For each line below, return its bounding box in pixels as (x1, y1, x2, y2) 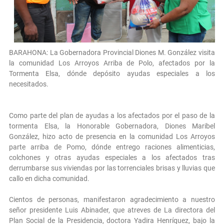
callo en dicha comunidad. (9, 174, 89, 182)
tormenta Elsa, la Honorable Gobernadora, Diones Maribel (9, 121, 215, 130)
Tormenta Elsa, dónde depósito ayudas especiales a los (9, 69, 215, 77)
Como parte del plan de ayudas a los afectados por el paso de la (9, 111, 215, 119)
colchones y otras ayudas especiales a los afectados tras (9, 153, 215, 161)
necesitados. (9, 79, 48, 88)
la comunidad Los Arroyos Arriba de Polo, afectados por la (9, 58, 215, 67)
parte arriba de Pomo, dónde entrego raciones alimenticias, (9, 142, 215, 151)
